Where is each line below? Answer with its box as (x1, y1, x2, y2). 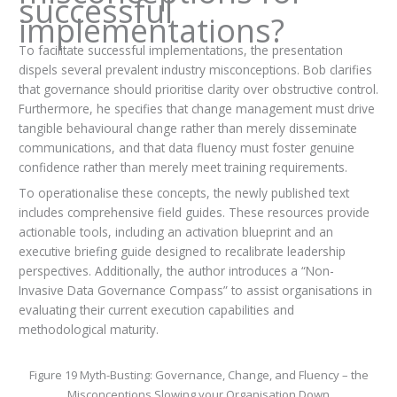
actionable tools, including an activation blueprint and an (18, 222, 333, 240)
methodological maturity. (18, 320, 159, 338)
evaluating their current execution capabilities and (18, 300, 294, 318)
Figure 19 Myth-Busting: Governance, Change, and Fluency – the (28, 366, 369, 383)
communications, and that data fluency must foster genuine (18, 139, 354, 157)
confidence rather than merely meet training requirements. (18, 159, 347, 176)
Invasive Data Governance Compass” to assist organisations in (18, 281, 372, 299)
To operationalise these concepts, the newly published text (18, 183, 349, 201)
